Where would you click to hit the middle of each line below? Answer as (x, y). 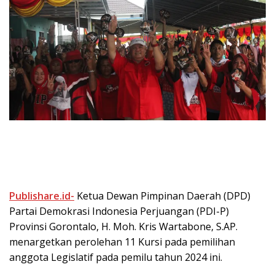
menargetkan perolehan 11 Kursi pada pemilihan (122, 242)
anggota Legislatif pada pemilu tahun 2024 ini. (116, 257)
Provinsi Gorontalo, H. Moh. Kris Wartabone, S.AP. (123, 226)
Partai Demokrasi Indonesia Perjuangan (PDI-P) (119, 211)
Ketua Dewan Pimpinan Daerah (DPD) (162, 196)
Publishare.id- (42, 196)
